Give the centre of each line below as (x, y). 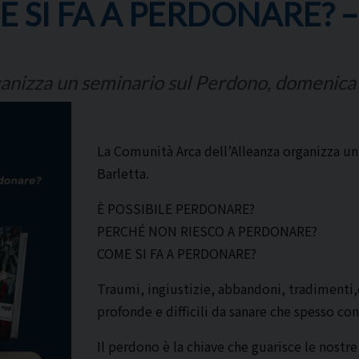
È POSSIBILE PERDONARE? (176, 208)
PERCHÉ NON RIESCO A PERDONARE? (207, 231)
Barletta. (123, 173)
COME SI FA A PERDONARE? (177, 253)
